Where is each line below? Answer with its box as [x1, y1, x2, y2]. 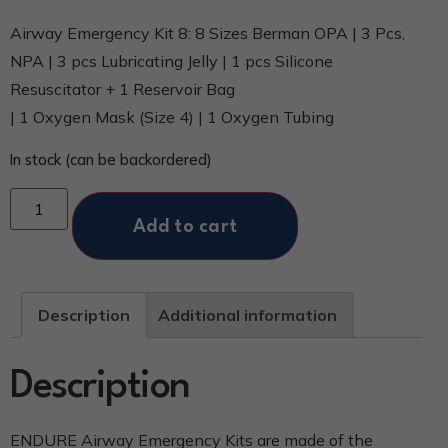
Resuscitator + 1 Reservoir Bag [10, 79, 235, 100]
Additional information [158, 305, 337, 326]
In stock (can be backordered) [10, 149, 212, 169]
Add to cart [133, 218, 238, 237]
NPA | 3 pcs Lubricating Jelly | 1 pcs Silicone [10, 51, 333, 72]
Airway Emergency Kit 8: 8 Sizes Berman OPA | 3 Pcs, [10, 23, 405, 44]
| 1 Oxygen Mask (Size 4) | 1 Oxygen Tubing [10, 107, 334, 128]
